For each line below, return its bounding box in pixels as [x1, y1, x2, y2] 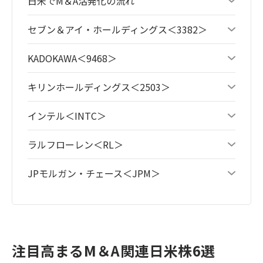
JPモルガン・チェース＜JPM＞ [28, 166, 160, 180]
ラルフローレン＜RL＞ [28, 137, 123, 151]
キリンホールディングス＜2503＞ [28, 79, 170, 94]
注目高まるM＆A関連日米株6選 [12, 240, 216, 261]
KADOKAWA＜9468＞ [28, 50, 117, 65]
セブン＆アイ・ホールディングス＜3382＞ [28, 22, 207, 36]
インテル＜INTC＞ [28, 108, 106, 123]
